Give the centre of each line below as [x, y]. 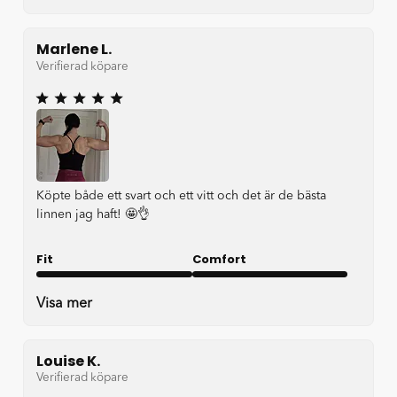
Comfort [219, 259]
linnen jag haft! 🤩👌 [93, 214]
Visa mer [64, 304]
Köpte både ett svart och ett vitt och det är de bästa [181, 195]
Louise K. [68, 361]
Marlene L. [74, 50]
